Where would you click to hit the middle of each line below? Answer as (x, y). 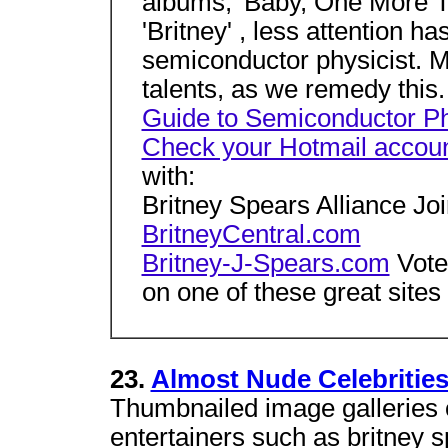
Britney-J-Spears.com (265, 263)
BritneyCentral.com (251, 234)
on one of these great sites (291, 292)
